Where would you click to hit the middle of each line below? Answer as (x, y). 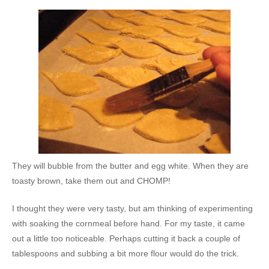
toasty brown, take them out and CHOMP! (91, 180)
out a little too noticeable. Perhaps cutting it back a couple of (126, 238)
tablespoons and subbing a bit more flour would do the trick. (125, 253)
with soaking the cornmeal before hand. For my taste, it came (128, 223)
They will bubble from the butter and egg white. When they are (130, 165)
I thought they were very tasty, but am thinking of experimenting (132, 208)
